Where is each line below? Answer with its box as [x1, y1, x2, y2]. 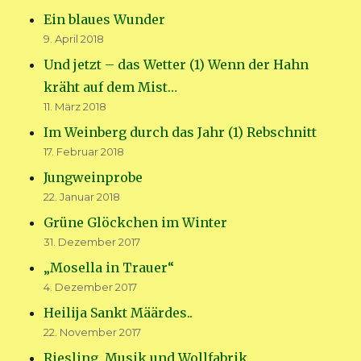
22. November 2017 [44, 325, 142, 338]
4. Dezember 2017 [44, 280, 138, 293]
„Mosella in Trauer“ [44, 259, 175, 276]
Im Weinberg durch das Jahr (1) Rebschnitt [44, 123, 317, 140]
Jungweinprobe [44, 168, 143, 185]
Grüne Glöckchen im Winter [44, 214, 228, 230]
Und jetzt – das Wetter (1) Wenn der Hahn [44, 56, 309, 73]
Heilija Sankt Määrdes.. [44, 304, 193, 321]
